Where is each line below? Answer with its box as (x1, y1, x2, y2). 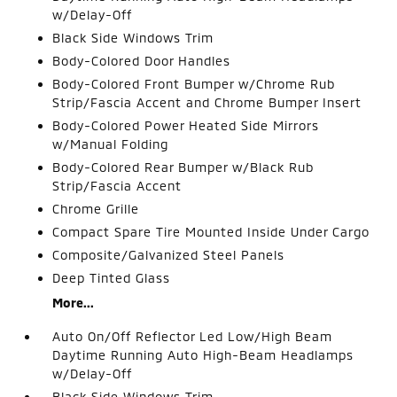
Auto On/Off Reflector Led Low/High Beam (52, 329, 333, 344)
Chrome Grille (52, 201, 140, 216)
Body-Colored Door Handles (52, 53, 231, 68)
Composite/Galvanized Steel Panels (52, 247, 285, 262)
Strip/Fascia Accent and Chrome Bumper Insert (52, 95, 362, 110)
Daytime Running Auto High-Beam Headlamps (52, 347, 354, 362)
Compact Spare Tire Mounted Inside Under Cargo (52, 224, 370, 239)
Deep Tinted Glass (52, 270, 171, 285)
